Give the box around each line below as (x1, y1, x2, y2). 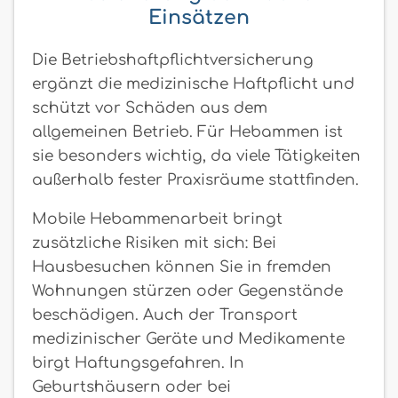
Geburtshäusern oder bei (32, 378, 231, 395)
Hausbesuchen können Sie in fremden (32, 258, 331, 275)
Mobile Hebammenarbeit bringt (32, 210, 283, 227)
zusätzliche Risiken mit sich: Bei (32, 234, 276, 251)
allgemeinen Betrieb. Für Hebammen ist (32, 123, 343, 140)
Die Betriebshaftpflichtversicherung (32, 51, 314, 68)
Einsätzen (148, 6, 250, 28)
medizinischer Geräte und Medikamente (32, 330, 345, 347)
